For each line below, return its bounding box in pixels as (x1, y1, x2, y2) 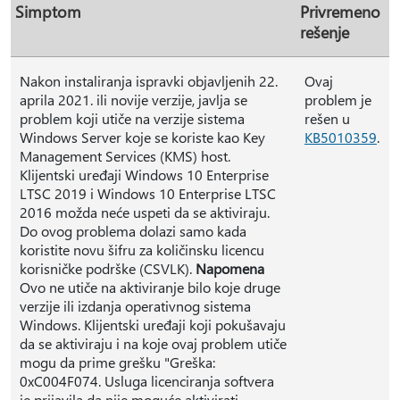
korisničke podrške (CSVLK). (20, 259, 196, 278)
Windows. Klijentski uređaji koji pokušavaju (20, 315, 286, 334)
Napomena (196, 259, 264, 278)
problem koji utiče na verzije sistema (20, 109, 245, 128)
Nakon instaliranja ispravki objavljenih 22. (20, 71, 278, 90)
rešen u (304, 109, 350, 128)
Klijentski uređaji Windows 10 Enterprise (20, 165, 269, 184)
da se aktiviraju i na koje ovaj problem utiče (20, 334, 287, 353)
